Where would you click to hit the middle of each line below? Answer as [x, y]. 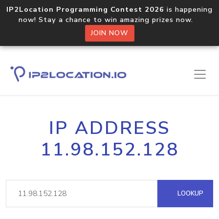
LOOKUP [189, 193]
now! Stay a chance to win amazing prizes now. [109, 20]
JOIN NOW [109, 33]
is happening [188, 9]
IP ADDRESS [109, 128]
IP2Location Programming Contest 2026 [85, 9]
